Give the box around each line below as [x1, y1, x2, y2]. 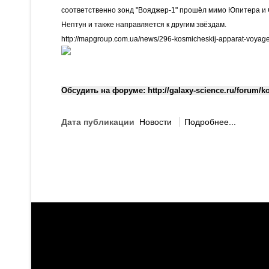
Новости [137, 117, 174, 127]
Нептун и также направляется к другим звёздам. [61, 20, 228, 29]
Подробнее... [184, 117, 236, 127]
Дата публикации [61, 117, 134, 127]
